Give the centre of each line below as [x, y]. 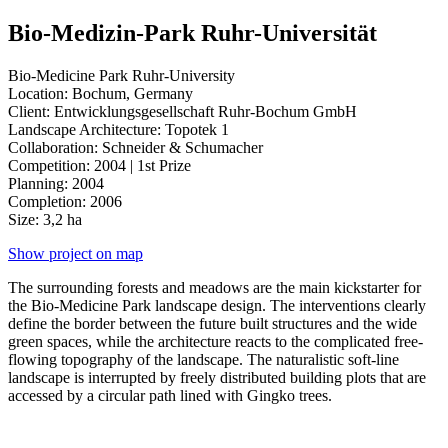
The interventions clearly [348, 305]
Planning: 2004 [56, 183]
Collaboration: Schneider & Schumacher [135, 147]
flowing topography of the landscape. [127, 359]
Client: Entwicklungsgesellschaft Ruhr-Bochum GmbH [182, 111]
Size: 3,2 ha [45, 219]
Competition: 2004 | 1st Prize [99, 165]
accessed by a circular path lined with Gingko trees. [170, 395]
